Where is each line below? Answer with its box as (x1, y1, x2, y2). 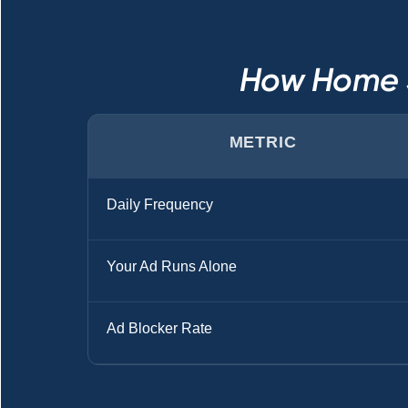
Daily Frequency (107, 197, 213, 212)
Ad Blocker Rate (107, 321, 212, 336)
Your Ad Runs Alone (107, 259, 237, 274)
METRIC (229, 133, 297, 151)
